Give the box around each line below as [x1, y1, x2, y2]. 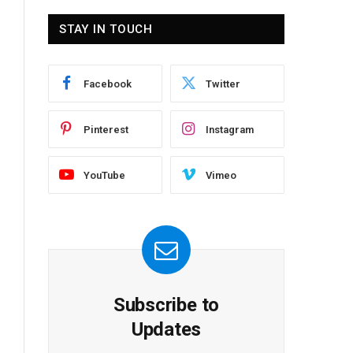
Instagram [206, 123, 254, 136]
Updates [131, 318, 202, 341]
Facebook [84, 77, 132, 90]
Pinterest [84, 123, 128, 136]
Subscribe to [113, 294, 220, 317]
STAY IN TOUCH [59, 22, 153, 37]
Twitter [206, 77, 240, 90]
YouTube [84, 169, 125, 181]
